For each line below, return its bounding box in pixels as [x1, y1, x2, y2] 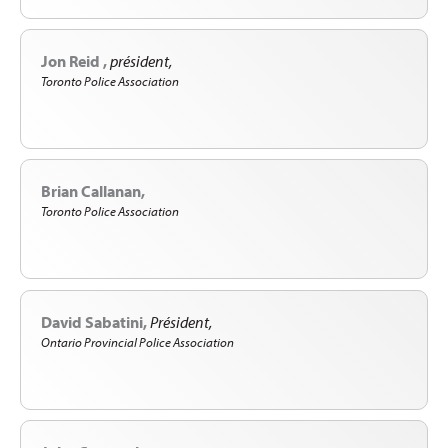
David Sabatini [41, 311, 143, 332]
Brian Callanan [41, 181, 141, 202]
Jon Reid [41, 50, 103, 71]
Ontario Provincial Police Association [41, 333, 234, 350]
